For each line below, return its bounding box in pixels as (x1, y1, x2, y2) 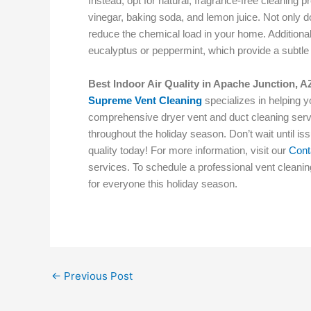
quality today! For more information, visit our (88, 144, 286, 156)
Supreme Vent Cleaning (88, 94, 202, 106)
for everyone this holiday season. (88, 178, 237, 190)
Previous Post (61, 269, 133, 283)
